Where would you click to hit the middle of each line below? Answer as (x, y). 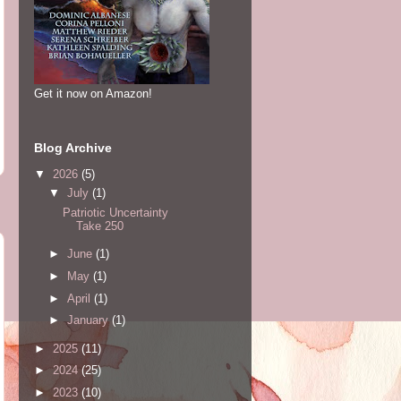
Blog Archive (73, 148)
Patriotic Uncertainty (116, 212)
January (89, 320)
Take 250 (100, 226)
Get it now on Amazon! (93, 94)
